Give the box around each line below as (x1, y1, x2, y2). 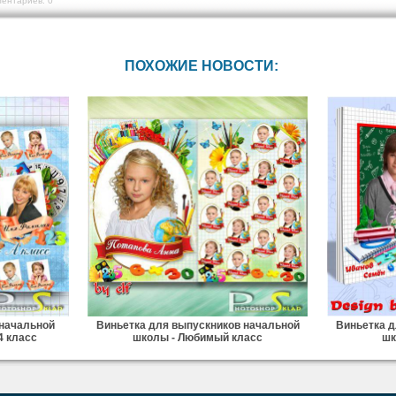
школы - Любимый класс (133, 331, 263, 344)
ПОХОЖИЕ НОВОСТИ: (125, 58, 279, 73)
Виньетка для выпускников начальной (95, 318, 300, 331)
